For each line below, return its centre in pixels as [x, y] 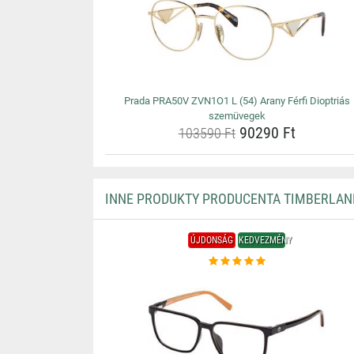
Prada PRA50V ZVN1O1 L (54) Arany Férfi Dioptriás [237, 101]
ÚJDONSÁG [212, 240]
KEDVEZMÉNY [265, 240]
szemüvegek [237, 116]
